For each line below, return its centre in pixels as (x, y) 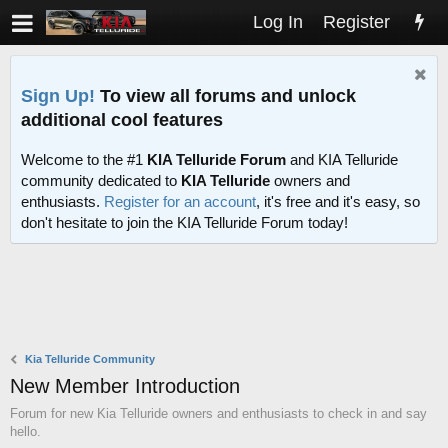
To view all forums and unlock (225, 95)
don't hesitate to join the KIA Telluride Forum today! (184, 223)
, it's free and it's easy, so (338, 202)
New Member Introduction (125, 386)
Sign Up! (58, 95)
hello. (25, 432)
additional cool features (122, 119)
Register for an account (180, 202)
